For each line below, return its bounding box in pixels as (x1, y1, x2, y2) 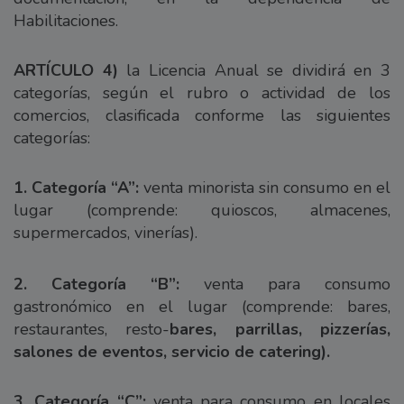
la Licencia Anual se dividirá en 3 (117, 59, 390, 81)
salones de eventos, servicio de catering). (14, 340, 330, 363)
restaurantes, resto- (14, 317, 170, 340)
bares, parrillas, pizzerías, (170, 317, 391, 340)
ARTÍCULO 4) (14, 59, 118, 81)
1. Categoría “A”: (14, 176, 139, 198)
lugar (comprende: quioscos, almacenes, (14, 198, 390, 221)
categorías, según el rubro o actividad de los (14, 81, 390, 104)
